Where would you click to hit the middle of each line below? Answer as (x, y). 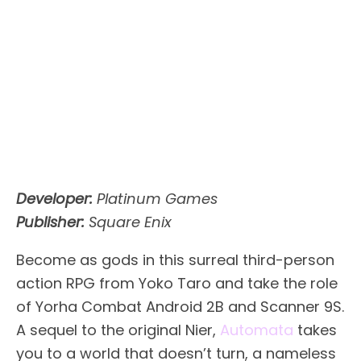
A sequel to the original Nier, (118, 330)
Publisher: (50, 222)
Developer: (54, 198)
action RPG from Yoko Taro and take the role (177, 283)
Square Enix (128, 222)
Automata (257, 330)
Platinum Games (155, 198)
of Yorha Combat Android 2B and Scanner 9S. (180, 306)
